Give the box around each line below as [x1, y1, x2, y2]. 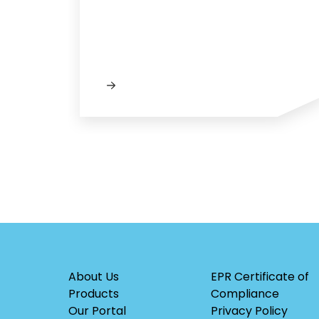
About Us [68, 268, 119, 286]
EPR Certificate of [211, 268, 309, 286]
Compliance [211, 286, 279, 303]
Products [68, 286, 119, 303]
